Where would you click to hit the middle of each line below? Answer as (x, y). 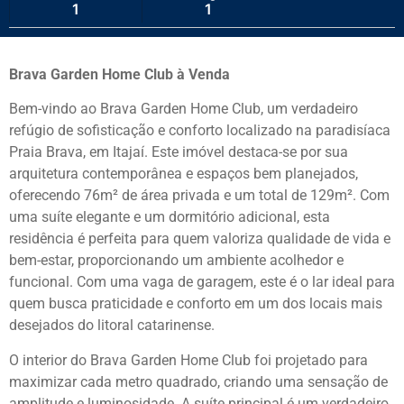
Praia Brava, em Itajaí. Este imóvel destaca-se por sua (179, 152)
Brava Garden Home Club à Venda (119, 74)
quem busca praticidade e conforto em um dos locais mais (196, 304)
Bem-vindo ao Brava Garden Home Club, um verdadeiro (184, 109)
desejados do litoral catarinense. (112, 326)
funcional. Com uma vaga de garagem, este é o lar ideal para (202, 282)
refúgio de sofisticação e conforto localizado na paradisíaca (200, 131)
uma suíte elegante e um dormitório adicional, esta (170, 217)
